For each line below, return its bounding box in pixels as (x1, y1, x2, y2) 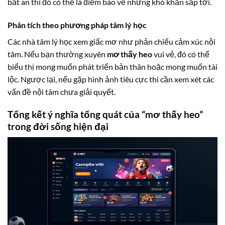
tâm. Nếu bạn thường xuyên (8, 49, 107, 59)
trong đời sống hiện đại (8, 120, 108, 132)
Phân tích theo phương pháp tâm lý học (8, 20, 147, 30)
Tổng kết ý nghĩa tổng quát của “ (8, 108, 145, 120)
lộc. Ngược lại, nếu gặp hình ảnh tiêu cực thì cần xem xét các (8, 74, 214, 84)
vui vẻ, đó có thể (152, 49, 209, 59)
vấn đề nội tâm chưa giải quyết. (8, 87, 116, 97)
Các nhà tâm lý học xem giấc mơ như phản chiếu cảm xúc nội (8, 37, 215, 47)
